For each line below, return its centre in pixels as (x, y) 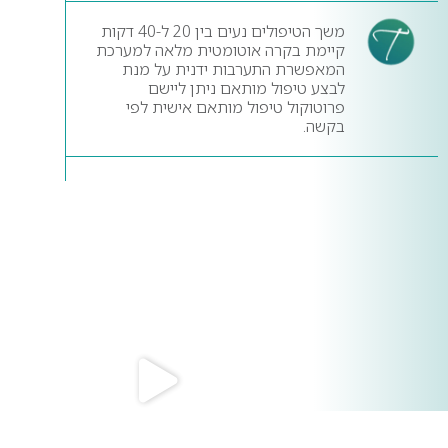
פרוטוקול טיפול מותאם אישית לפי (235, 107)
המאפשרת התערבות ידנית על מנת (233, 69)
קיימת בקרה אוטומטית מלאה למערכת (220, 50)
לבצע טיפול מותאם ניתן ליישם (246, 88)
